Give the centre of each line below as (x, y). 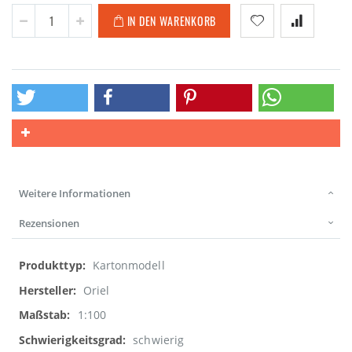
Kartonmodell (128, 266)
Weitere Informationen (75, 194)
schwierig (158, 339)
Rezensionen (49, 224)
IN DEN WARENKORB (171, 20)
